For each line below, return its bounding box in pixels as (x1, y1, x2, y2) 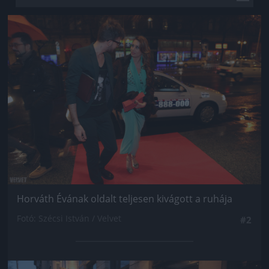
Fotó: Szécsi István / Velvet (17, 212, 121, 224)
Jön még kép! (94, 24, 175, 41)
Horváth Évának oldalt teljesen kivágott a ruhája (17, 192, 232, 205)
